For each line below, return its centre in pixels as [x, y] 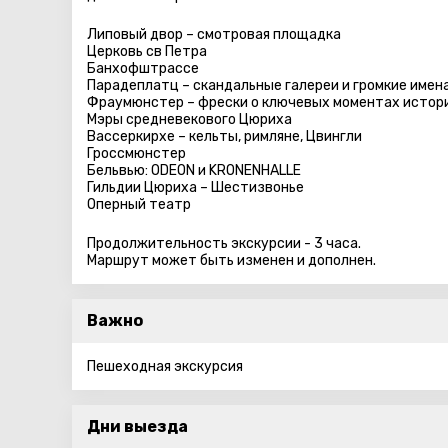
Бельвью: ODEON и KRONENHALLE [194, 170]
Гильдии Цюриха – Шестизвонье [195, 187]
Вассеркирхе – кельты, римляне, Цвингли [224, 136]
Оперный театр [139, 204]
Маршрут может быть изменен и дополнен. [231, 260]
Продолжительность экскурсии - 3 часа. [224, 243]
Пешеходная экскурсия [165, 366]
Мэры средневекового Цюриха [189, 119]
